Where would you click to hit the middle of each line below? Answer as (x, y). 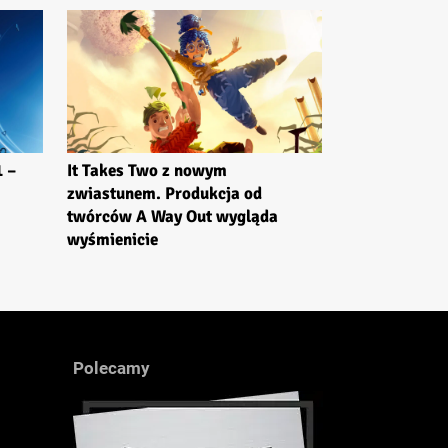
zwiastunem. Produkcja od (164, 194)
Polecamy (111, 368)
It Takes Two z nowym (147, 171)
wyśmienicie (112, 240)
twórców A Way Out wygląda (172, 217)
